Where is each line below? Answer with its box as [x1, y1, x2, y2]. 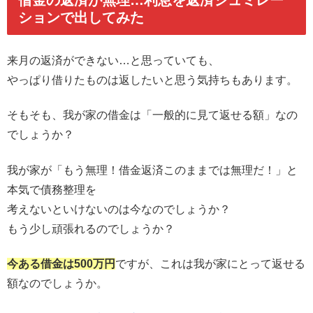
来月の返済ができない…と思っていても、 [7, 54, 219, 66]
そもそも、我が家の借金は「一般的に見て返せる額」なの [7, 109, 298, 122]
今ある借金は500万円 [7, 257, 115, 270]
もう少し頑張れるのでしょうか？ [7, 222, 175, 235]
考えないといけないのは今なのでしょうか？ [7, 203, 231, 215]
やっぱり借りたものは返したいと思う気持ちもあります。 [7, 73, 298, 86]
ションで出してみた [18, 10, 144, 26]
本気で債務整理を [7, 183, 96, 196]
